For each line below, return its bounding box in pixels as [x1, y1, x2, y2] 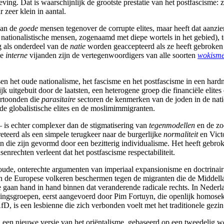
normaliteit [163, 129, 198, 138]
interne [5, 50, 27, 59]
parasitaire [41, 94, 75, 103]
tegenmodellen [149, 120, 195, 129]
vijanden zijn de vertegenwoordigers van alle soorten [27, 50, 197, 59]
